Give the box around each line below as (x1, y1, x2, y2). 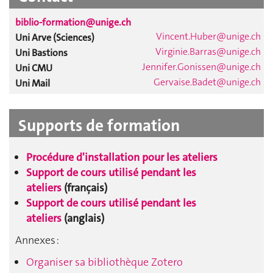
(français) (62, 180, 107, 196)
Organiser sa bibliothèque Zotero (26, 255, 183, 270)
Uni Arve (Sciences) (15, 30, 94, 44)
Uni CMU (15, 61, 52, 74)
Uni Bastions (15, 46, 68, 59)
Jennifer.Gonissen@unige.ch (142, 60, 261, 73)
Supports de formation (18, 115, 180, 136)
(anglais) (64, 211, 104, 226)
